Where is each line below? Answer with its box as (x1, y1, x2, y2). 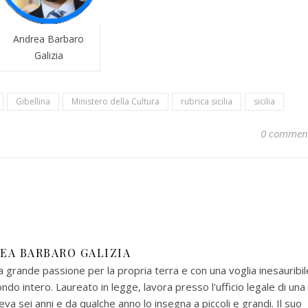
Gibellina (16, 96, 50, 108)
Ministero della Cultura (71, 96, 159, 108)
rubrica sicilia (181, 96, 232, 108)
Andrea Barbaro (13, 32, 84, 46)
